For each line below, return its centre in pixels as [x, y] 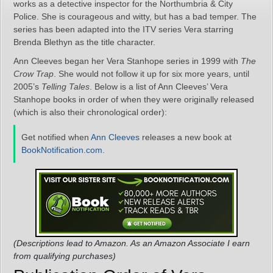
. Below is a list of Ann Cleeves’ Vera [159, 87]
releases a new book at [186, 137]
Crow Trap [34, 74]
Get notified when [56, 137]
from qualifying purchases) [65, 256]
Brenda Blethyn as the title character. [84, 42]
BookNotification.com [62, 150]
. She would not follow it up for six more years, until [151, 74]
